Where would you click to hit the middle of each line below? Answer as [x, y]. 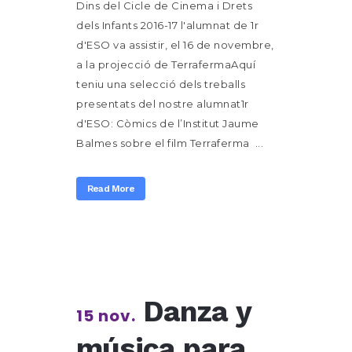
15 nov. [106, 316]
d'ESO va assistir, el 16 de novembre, [175, 45]
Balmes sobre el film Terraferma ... [170, 143]
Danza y [197, 312]
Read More [111, 189]
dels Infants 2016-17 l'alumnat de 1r [167, 25]
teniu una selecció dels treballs [161, 84]
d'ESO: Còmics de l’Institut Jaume [168, 123]
